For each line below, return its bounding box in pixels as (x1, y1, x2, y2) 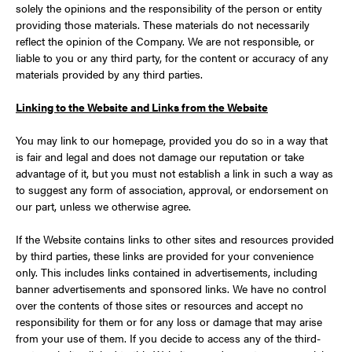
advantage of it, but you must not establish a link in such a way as (16, 165, 333, 181)
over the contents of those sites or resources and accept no (16, 297, 303, 313)
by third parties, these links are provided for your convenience (16, 247, 313, 263)
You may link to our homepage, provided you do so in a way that (16, 132, 328, 148)
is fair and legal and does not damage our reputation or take (16, 148, 304, 164)
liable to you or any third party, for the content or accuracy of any (16, 49, 328, 65)
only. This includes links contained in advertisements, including (16, 264, 317, 280)
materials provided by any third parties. (16, 66, 203, 82)
